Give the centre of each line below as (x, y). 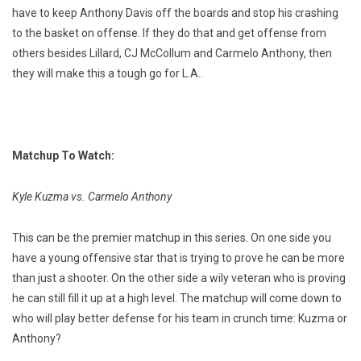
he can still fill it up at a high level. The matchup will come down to (177, 299)
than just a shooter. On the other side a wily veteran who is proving (179, 278)
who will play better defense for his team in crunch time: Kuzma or (180, 319)
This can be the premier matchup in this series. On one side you (172, 238)
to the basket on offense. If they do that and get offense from (169, 33)
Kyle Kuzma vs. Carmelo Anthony (92, 197)
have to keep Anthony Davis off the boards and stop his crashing (175, 13)
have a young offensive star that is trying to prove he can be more (178, 258)
